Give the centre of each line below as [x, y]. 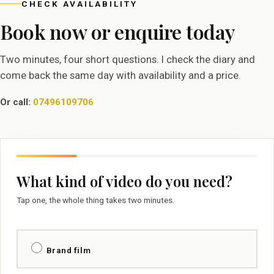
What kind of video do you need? [124, 181]
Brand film [68, 250]
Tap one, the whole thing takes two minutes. [95, 200]
